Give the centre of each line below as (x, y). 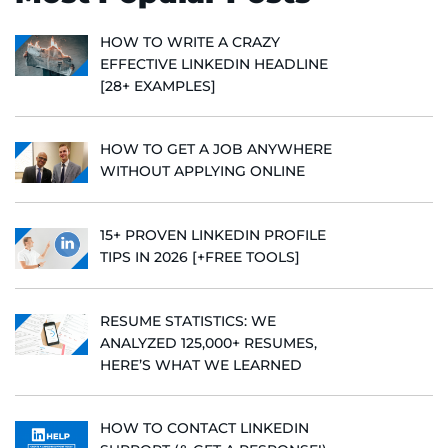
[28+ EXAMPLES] (158, 85)
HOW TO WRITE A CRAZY (190, 41)
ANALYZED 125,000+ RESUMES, (208, 342)
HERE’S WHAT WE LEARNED (201, 364)
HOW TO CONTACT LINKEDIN (204, 427)
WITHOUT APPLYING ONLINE (202, 170)
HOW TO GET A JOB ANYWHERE (216, 148)
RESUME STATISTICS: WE (188, 320)
